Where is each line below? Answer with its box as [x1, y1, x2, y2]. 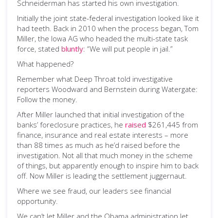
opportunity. [17, 196, 58, 206]
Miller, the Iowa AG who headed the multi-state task [17, 34, 188, 43]
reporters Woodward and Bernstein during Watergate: [17, 84, 198, 94]
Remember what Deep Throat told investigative [17, 74, 173, 84]
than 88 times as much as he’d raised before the [17, 140, 180, 150]
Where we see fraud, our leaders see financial [17, 186, 171, 196]
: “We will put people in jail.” [83, 44, 173, 54]
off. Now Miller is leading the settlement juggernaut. [17, 171, 187, 181]
